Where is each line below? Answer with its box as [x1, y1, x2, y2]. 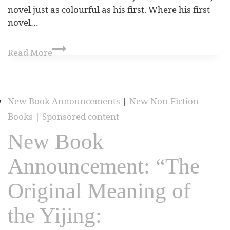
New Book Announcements [8, 94, 120, 107]
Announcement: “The [8, 154, 200, 178]
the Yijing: [8, 203, 102, 227]
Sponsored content [42, 110, 119, 122]
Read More [8, 47, 52, 59]
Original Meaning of [8, 178, 190, 203]
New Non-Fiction [129, 94, 199, 107]
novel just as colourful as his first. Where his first [8, 3, 210, 15]
